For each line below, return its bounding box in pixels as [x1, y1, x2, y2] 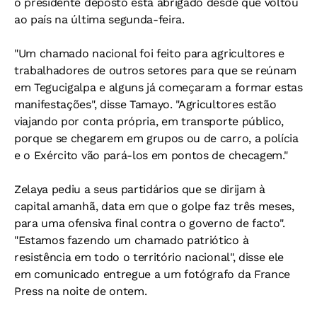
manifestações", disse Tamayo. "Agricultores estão [14, 98, 277, 111]
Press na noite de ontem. [14, 284, 147, 298]
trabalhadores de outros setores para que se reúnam [14, 64, 296, 77]
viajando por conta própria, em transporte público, [14, 115, 284, 128]
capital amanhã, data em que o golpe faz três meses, [14, 200, 294, 213]
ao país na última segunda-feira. [14, 13, 185, 26]
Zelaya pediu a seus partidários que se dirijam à [14, 183, 265, 196]
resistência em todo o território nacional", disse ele [14, 250, 284, 264]
